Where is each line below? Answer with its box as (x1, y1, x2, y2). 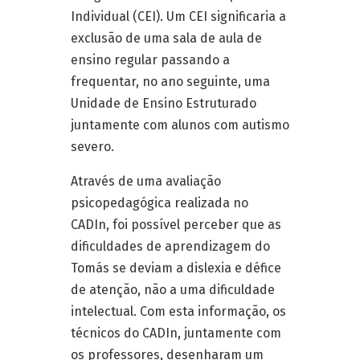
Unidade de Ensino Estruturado (71, 96, 256, 111)
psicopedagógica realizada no (71, 195, 248, 211)
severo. (71, 139, 114, 154)
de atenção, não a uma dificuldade (71, 282, 275, 297)
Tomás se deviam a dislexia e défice (71, 260, 281, 276)
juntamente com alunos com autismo (71, 117, 289, 133)
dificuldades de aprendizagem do (71, 239, 270, 254)
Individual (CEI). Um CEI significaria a (71, 9, 286, 24)
